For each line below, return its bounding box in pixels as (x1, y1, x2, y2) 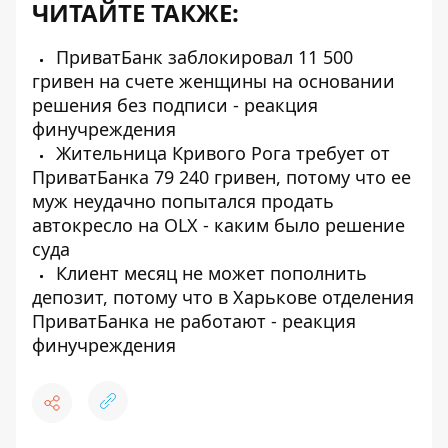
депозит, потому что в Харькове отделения (32, 285, 414, 309)
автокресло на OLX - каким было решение (32, 213, 405, 237)
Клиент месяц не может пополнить (51, 261, 367, 285)
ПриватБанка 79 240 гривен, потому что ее (32, 165, 411, 189)
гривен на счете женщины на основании (32, 69, 395, 93)
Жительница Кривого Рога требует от (51, 141, 390, 165)
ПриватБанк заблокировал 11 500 (51, 45, 353, 69)
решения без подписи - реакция (32, 93, 318, 117)
